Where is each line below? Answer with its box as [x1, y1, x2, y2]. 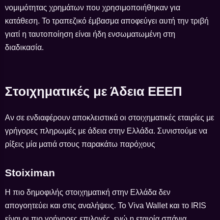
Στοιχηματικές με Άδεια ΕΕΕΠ [5, 83, 182, 99]
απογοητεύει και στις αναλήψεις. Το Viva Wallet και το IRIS [5, 201, 206, 210]
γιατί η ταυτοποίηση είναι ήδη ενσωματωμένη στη [5, 29, 175, 38]
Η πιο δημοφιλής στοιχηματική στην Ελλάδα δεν [5, 188, 170, 196]
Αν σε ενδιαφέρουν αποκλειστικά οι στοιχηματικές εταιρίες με [5, 113, 214, 122]
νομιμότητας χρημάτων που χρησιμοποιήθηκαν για [5, 3, 180, 12]
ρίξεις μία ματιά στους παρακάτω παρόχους [5, 139, 155, 148]
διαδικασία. [5, 43, 44, 52]
